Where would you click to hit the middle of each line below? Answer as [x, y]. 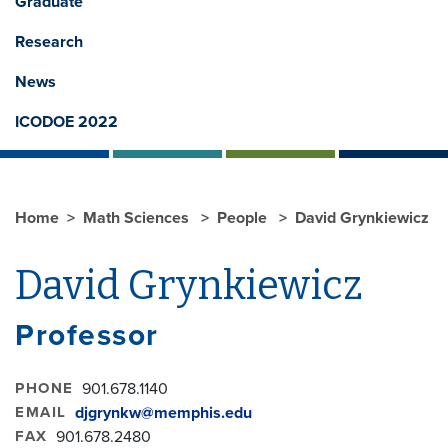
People [244, 217]
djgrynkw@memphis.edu [163, 412]
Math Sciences [138, 217]
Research [49, 41]
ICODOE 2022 [66, 121]
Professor [87, 335]
